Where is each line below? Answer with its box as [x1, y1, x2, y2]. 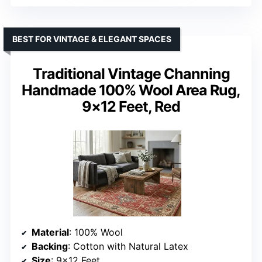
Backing [32, 240, 68, 252]
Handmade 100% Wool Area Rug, [22, 81, 240, 99]
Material [32, 226, 69, 238]
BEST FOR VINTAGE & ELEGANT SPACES [12, 33, 171, 44]
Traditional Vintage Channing [32, 64, 230, 82]
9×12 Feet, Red [82, 97, 180, 115]
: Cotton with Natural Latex [68, 240, 188, 252]
